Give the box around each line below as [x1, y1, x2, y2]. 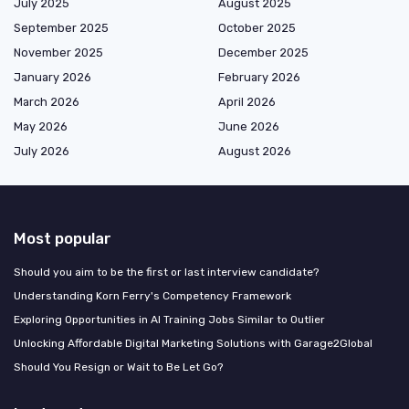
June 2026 [218, 119, 279, 133]
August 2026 [218, 143, 291, 158]
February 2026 [218, 69, 300, 84]
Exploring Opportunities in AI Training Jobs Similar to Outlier [14, 312, 325, 326]
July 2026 [14, 143, 69, 158]
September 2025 [14, 20, 109, 35]
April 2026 [218, 94, 276, 109]
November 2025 [14, 45, 103, 59]
